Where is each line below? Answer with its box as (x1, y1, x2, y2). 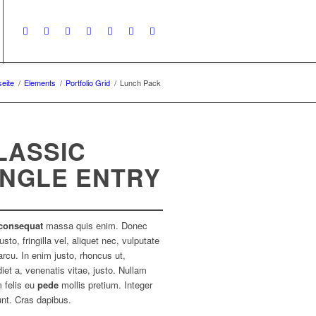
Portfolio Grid (66, 77, 110, 88)
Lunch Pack (120, 77, 161, 88)
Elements (24, 77, 56, 88)
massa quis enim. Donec (43, 219, 148, 232)
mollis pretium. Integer (59, 278, 153, 291)
